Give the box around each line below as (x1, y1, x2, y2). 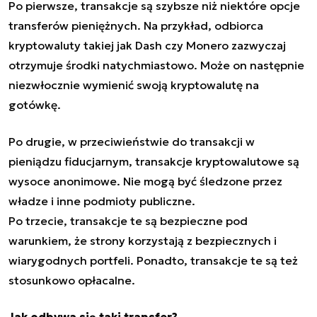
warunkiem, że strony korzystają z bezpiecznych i (8, 233, 277, 248)
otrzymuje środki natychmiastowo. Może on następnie (8, 57, 304, 72)
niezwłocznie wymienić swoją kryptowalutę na (8, 77, 259, 92)
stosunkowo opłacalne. (8, 272, 135, 287)
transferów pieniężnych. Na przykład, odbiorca (8, 18, 263, 33)
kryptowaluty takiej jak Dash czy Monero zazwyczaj (8, 38, 286, 52)
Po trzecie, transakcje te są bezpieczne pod (8, 213, 248, 228)
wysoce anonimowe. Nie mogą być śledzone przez (8, 173, 282, 188)
